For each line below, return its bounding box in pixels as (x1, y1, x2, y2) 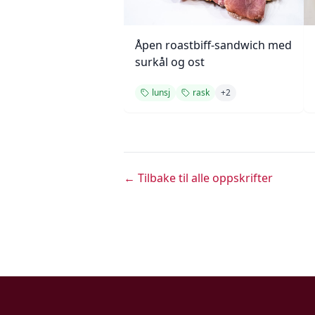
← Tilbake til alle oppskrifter (124, 170, 273, 186)
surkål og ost (135, 54, 205, 70)
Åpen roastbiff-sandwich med (135, 37, 292, 53)
